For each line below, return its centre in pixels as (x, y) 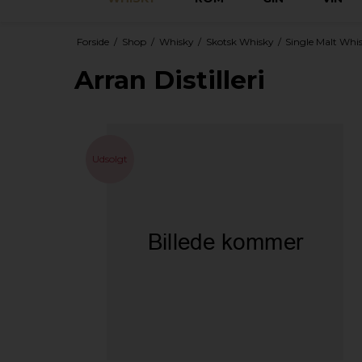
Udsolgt (110, 159)
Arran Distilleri (170, 80)
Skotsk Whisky (239, 41)
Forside (93, 41)
